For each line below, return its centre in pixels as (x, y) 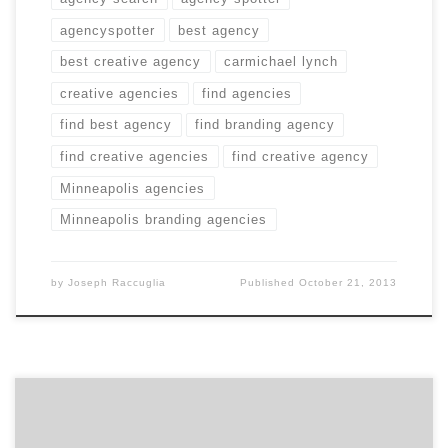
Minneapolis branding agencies (164, 220)
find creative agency (301, 157)
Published (270, 283)
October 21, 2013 (348, 283)
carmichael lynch (281, 62)
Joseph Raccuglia (116, 283)
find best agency (116, 125)
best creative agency (131, 62)
